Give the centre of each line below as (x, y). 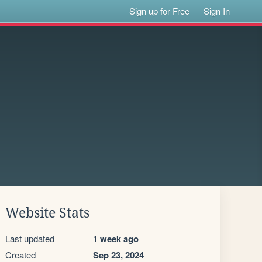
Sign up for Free (160, 11)
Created (20, 255)
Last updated (30, 238)
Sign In (217, 11)
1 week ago (116, 239)
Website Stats (47, 213)
